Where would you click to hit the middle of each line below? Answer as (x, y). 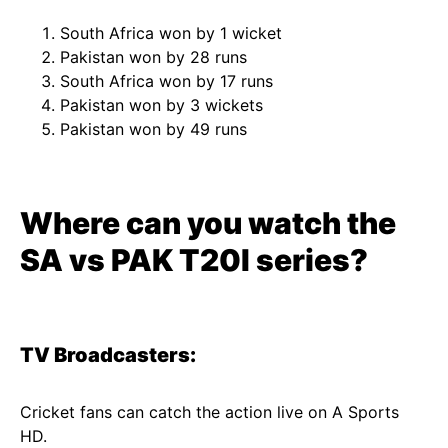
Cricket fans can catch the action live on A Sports (209, 412)
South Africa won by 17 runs (166, 81)
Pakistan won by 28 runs (153, 57)
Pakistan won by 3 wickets (161, 105)
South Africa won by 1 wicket (171, 33)
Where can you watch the (208, 223)
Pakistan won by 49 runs (153, 129)
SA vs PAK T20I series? (194, 260)
